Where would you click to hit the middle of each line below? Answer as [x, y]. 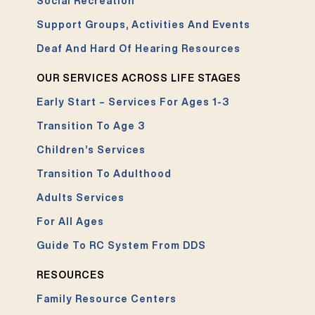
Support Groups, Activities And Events [144, 24]
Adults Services [81, 197]
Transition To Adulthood [104, 173]
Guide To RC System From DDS [122, 245]
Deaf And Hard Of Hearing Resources [139, 48]
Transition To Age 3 [91, 126]
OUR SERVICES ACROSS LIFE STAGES [139, 78]
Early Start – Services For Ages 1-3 [133, 102]
